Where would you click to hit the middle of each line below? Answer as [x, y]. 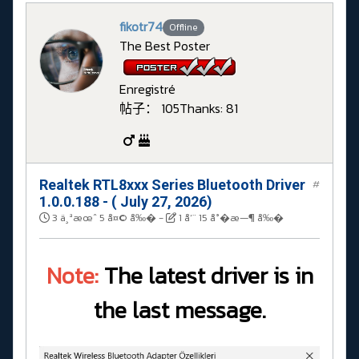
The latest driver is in [206, 275]
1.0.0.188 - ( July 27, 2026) [126, 201]
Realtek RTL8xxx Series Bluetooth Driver [172, 184]
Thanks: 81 [209, 108]
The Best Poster [165, 45]
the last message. [179, 309]
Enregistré [147, 89]
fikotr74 [141, 26]
